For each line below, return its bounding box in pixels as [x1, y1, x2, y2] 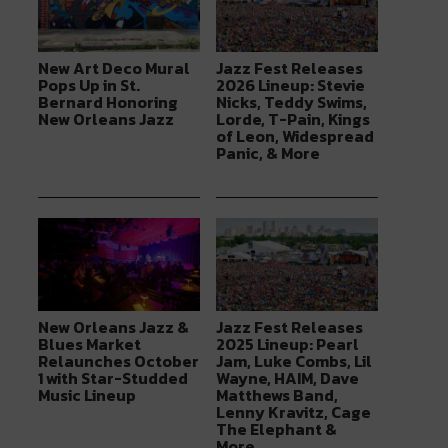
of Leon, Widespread [215, 124, 374, 149]
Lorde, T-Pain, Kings [215, 107, 370, 132]
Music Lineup [38, 382, 137, 407]
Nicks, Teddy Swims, [215, 90, 367, 115]
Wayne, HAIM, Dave [215, 365, 359, 390]
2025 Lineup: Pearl [215, 331, 359, 356]
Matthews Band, [215, 382, 338, 407]
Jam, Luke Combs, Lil [215, 348, 372, 373]
